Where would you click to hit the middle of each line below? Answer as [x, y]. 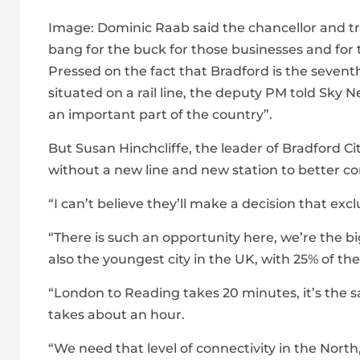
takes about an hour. [117, 315]
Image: [71, 28]
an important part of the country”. [160, 115]
